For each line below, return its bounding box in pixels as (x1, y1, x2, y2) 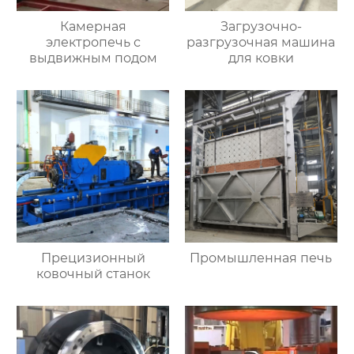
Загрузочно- (220, 19, 302, 35)
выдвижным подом (28, 51, 157, 66)
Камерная (59, 19, 126, 35)
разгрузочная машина (186, 35, 336, 51)
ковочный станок (36, 266, 150, 282)
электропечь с (45, 35, 141, 51)
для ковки (228, 51, 294, 66)
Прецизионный (40, 250, 145, 266)
